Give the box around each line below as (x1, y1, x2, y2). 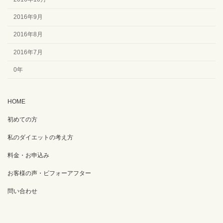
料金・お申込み (7, 152, 49, 159)
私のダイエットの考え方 (7, 134, 73, 141)
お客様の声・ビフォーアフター (7, 170, 91, 177)
